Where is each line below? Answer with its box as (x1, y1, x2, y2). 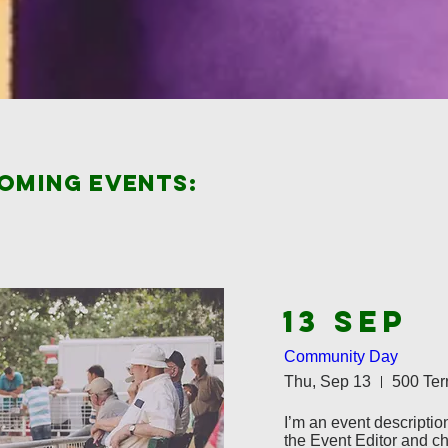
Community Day (284, 348, 398, 365)
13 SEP (283, 303, 407, 340)
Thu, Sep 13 (284, 373, 371, 390)
